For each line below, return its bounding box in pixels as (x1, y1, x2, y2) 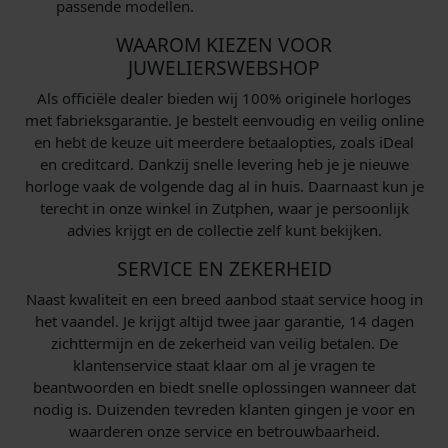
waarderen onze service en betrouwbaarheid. (68, 420, 380, 441)
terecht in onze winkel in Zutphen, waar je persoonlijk (39, 197, 409, 218)
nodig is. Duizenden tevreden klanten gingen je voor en (33, 398, 415, 419)
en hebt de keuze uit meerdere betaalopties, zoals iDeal (34, 131, 414, 152)
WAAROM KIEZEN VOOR (116, 30, 332, 58)
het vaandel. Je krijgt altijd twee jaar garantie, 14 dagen (34, 310, 414, 331)
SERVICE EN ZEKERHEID (116, 254, 332, 282)
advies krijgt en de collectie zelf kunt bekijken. (66, 219, 382, 240)
